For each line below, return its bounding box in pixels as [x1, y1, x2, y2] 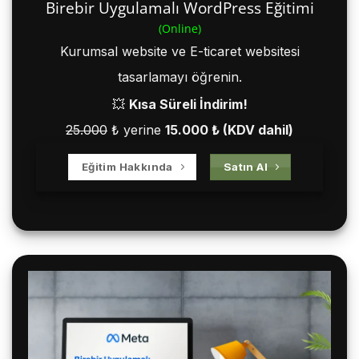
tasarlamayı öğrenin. [117, 69, 242, 86]
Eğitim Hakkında [81, 160, 173, 174]
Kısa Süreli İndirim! [128, 95, 248, 112]
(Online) [158, 21, 201, 37]
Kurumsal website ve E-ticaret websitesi [59, 43, 300, 60]
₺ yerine [107, 121, 165, 138]
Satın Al [223, 160, 268, 174]
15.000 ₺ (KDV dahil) [165, 121, 293, 138]
